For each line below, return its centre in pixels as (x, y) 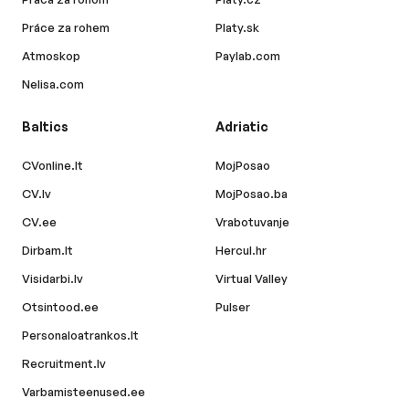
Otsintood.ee (60, 306)
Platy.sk (237, 27)
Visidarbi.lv (52, 278)
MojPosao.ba (252, 193)
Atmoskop (51, 55)
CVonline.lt (52, 165)
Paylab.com (248, 55)
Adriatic (242, 126)
